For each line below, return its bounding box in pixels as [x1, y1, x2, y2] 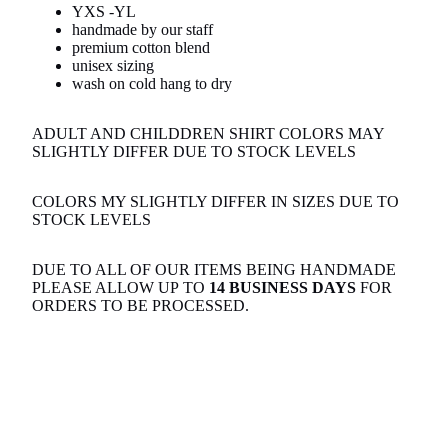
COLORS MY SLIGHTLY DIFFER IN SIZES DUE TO [32, 193, 399, 211]
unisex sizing [72, 57, 158, 75]
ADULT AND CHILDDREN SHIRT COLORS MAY [32, 125, 384, 143]
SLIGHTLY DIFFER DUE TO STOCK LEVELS [32, 143, 364, 161]
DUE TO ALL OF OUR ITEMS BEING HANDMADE [32, 261, 396, 279]
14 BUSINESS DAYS [209, 279, 356, 297]
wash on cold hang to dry [72, 75, 236, 93]
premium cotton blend [72, 39, 214, 57]
